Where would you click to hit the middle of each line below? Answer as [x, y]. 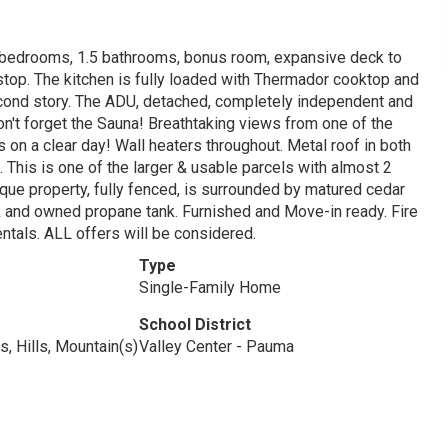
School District [194, 324]
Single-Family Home [209, 287]
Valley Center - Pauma [216, 346]
